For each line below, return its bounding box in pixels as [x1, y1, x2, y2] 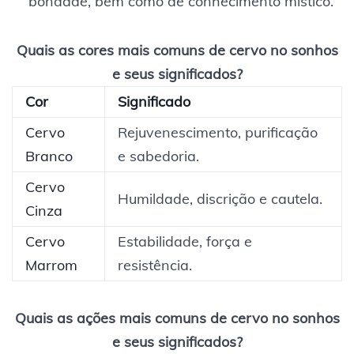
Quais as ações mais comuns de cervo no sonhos [14, 308, 340, 327]
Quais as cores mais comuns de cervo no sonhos [16, 40, 338, 59]
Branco [25, 146, 73, 165]
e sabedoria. [118, 146, 199, 165]
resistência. [118, 255, 192, 274]
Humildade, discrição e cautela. [118, 189, 322, 208]
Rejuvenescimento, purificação [118, 122, 318, 141]
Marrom [25, 255, 77, 274]
